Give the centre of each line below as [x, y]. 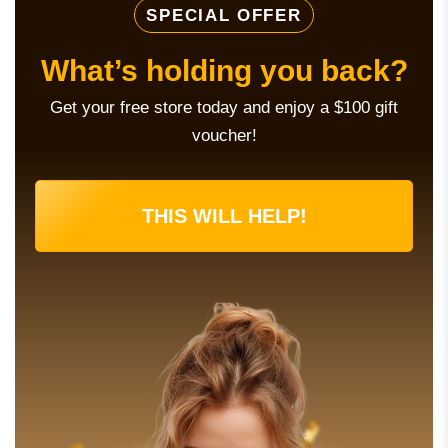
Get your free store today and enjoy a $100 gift [224, 108]
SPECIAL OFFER [224, 16]
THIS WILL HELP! [224, 216]
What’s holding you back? [224, 71]
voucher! [224, 136]
